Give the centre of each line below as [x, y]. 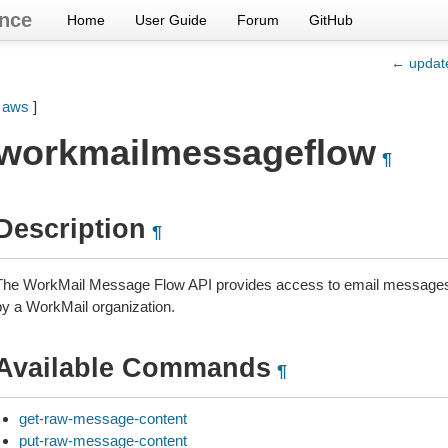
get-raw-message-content [102, 418]
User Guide [171, 20]
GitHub [331, 20]
